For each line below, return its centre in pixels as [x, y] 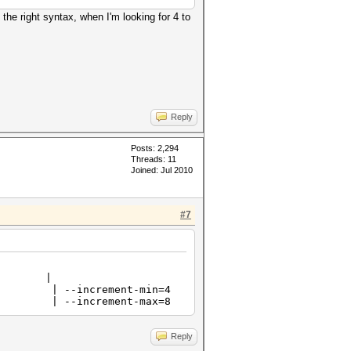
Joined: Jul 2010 [162, 170]
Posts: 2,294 [155, 148]
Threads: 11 [154, 159]
